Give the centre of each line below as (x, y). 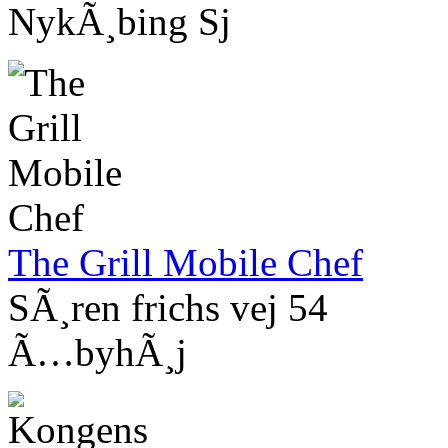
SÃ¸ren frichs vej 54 (168, 308)
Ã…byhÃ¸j (97, 353)
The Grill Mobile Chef (185, 263)
